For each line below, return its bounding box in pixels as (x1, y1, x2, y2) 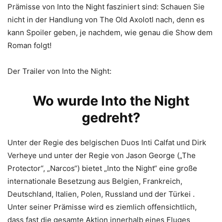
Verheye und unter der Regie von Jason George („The (7, 151, 196, 160)
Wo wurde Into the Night (33, 93, 189, 109)
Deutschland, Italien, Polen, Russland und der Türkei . (7, 189, 195, 199)
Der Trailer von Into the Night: (7, 66, 111, 76)
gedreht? (82, 110, 140, 126)
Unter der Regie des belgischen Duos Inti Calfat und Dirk (7, 138, 206, 147)
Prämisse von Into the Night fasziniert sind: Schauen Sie (7, 2, 205, 11)
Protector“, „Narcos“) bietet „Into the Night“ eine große (7, 164, 197, 173)
